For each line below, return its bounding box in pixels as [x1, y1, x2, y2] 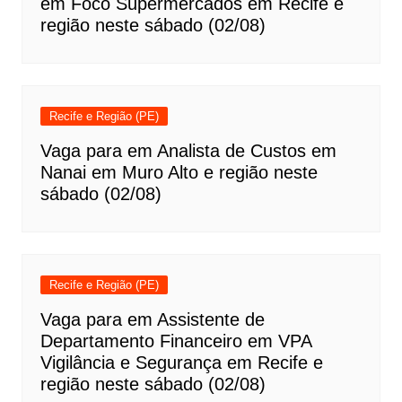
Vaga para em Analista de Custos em [39, 141, 336, 161]
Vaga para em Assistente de [39, 310, 265, 329]
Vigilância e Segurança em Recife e [39, 353, 323, 372]
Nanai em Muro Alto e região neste [39, 162, 318, 182]
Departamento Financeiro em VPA [39, 331, 311, 351]
